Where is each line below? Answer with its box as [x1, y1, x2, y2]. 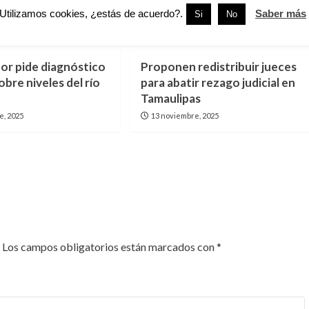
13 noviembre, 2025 [150, 110, 219, 120]
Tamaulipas [140, 90, 201, 106]
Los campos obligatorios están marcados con [2, 239, 217, 253]
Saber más [255, 8, 306, 19]
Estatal [144, 27, 169, 37]
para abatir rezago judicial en [140, 74, 295, 90]
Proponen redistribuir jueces [140, 59, 297, 74]
